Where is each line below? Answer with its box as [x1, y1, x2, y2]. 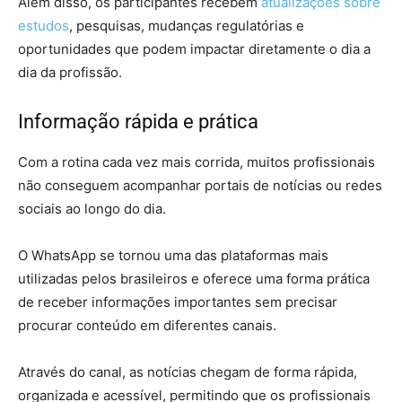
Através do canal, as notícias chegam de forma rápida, [18, 363, 357, 381]
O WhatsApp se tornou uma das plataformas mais [18, 247, 328, 265]
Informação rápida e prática [18, 110, 258, 134]
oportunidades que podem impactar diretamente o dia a [18, 40, 371, 58]
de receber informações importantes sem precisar [18, 293, 337, 311]
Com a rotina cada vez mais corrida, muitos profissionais [18, 153, 375, 171]
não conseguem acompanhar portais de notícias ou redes [18, 177, 382, 195]
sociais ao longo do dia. [18, 200, 166, 218]
